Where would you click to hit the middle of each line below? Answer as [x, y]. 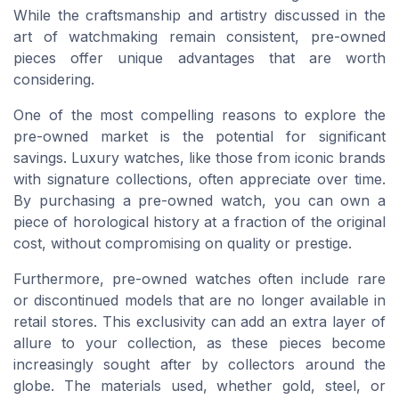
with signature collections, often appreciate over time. [199, 179]
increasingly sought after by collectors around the [199, 364]
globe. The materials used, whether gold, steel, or [199, 385]
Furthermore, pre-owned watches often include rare [199, 278]
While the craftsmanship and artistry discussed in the [199, 15]
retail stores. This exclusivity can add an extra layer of [199, 321]
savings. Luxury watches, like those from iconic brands [199, 157]
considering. [54, 79]
